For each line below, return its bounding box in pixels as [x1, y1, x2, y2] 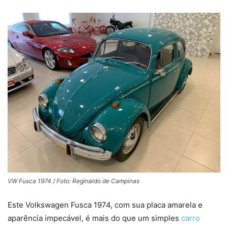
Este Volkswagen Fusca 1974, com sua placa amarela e [8, 199, 203, 210]
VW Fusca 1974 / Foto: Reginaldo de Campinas [8, 177, 139, 185]
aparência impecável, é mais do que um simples [8, 213, 181, 223]
